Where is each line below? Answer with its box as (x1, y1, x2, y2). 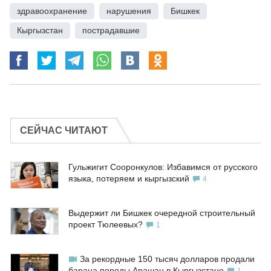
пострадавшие (82, 25, 140, 36)
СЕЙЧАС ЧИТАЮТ (20, 125, 108, 136)
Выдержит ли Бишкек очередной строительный (68, 208, 255, 218)
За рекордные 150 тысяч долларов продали (80, 254, 255, 264)
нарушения (106, 6, 151, 16)
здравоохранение (17, 6, 87, 16)
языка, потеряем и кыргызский (68, 174, 189, 184)
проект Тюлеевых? (68, 220, 143, 230)
